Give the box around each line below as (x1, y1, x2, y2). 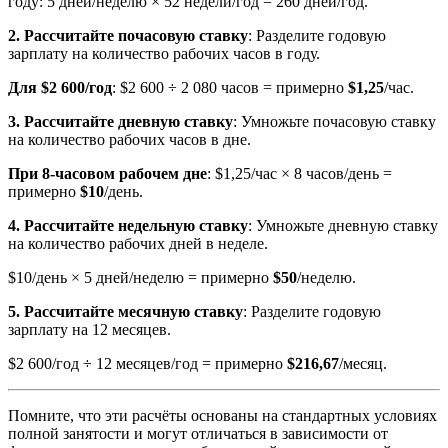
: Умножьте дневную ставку (248, 217, 438, 235)
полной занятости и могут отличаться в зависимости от (8, 425, 388, 443)
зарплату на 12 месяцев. (8, 321, 171, 339)
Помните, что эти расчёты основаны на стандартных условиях (8, 407, 437, 425)
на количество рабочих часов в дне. (8, 131, 251, 149)
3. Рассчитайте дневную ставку (8, 113, 233, 131)
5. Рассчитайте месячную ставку (8, 303, 243, 321)
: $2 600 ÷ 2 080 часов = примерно (112, 79, 348, 97)
